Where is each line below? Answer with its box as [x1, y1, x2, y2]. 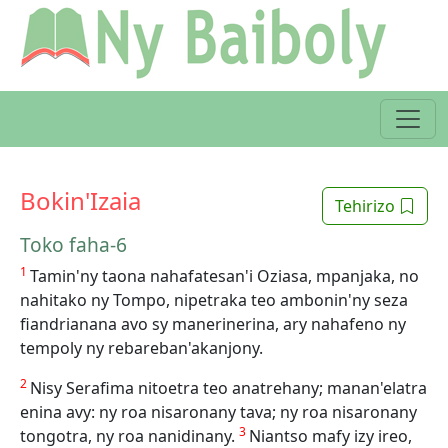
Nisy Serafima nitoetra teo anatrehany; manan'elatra [30, 377, 427, 399]
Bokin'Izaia [20, 184, 141, 217]
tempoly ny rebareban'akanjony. [20, 337, 263, 359]
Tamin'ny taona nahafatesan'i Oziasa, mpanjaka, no [30, 265, 419, 287]
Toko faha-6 [20, 231, 127, 258]
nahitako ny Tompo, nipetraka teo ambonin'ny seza [20, 289, 408, 311]
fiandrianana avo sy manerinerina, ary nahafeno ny [20, 313, 406, 335]
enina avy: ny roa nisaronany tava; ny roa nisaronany [20, 401, 417, 423]
